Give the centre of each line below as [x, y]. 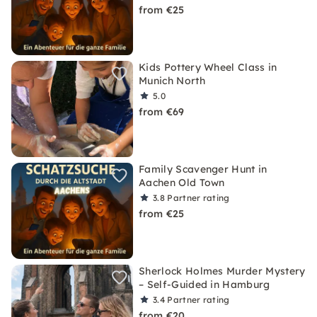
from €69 [162, 112]
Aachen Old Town [182, 183]
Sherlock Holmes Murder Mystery [222, 271]
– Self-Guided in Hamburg [204, 284]
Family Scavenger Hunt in [203, 169]
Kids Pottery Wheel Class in [208, 67]
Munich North [172, 81]
